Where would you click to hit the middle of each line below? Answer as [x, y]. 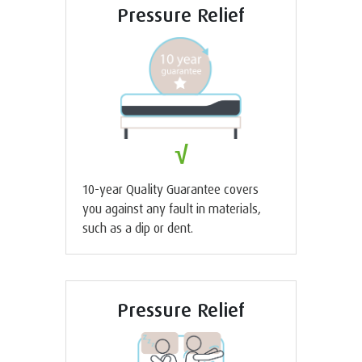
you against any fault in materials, [172, 208]
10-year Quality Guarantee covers [170, 189]
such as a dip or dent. [138, 227]
